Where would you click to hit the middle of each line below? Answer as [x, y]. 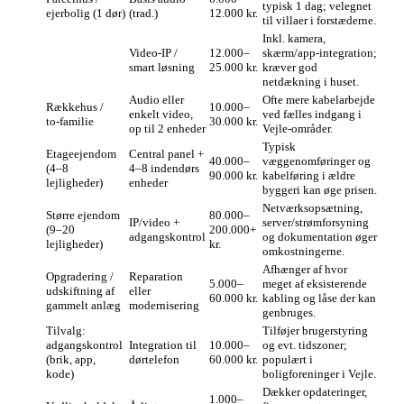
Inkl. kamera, [294, 39]
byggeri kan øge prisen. [320, 190]
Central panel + [166, 154]
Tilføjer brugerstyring [315, 331]
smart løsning [162, 68]
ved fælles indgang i [312, 115]
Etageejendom [81, 154]
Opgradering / [80, 277]
